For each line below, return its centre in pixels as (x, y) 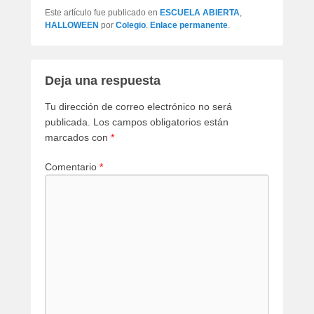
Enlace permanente (189, 26)
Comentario (72, 167)
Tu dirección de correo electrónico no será (138, 107)
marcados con (78, 138)
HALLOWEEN (72, 26)
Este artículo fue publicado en (102, 13)
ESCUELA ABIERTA (200, 13)
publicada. (68, 122)
